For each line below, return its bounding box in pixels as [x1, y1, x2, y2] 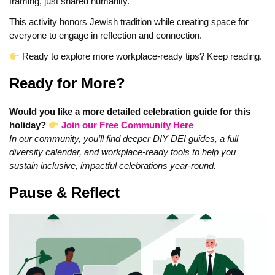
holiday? [9, 120, 48, 131]
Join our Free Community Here [61, 120, 194, 131]
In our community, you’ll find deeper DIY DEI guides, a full [9, 133, 238, 144]
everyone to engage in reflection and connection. [9, 30, 202, 41]
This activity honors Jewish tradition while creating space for [9, 17, 249, 28]
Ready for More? [9, 75, 125, 92]
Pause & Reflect [9, 184, 120, 201]
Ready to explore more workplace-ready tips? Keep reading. [20, 51, 263, 62]
